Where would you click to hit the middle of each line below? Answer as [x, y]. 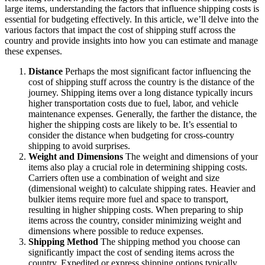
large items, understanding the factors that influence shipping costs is [132, 8]
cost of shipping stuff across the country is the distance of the [141, 82]
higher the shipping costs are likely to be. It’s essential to [133, 124]
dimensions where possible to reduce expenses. [116, 231]
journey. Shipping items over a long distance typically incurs [140, 92]
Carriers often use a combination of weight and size [124, 177]
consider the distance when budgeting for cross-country [131, 135]
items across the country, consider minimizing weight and [135, 220]
